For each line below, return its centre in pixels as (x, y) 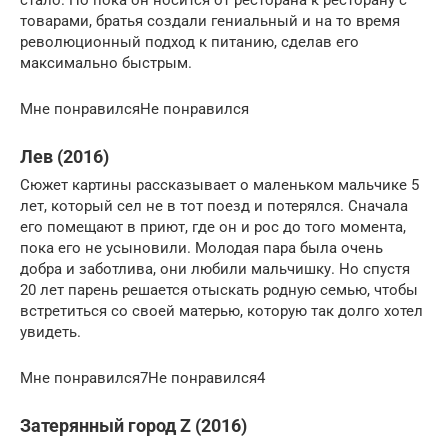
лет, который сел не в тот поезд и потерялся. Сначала (214, 206)
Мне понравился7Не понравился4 (142, 378)
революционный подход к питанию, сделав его (189, 42)
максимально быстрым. (106, 63)
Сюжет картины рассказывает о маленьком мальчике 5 (219, 185)
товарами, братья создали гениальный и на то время (210, 21)
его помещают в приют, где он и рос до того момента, (213, 227)
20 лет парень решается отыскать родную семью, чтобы (219, 290)
